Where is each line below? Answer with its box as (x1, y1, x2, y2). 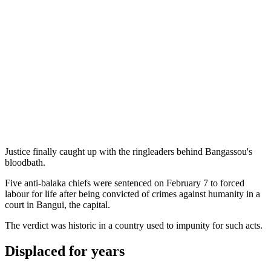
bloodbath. (5, 157, 45, 168)
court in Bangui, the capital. (5, 199, 110, 210)
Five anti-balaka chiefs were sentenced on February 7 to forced (5, 177, 244, 188)
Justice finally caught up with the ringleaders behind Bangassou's (5, 146, 252, 157)
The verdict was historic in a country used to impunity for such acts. (5, 220, 263, 230)
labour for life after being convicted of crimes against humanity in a (5, 188, 260, 199)
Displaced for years (5, 243, 125, 259)
